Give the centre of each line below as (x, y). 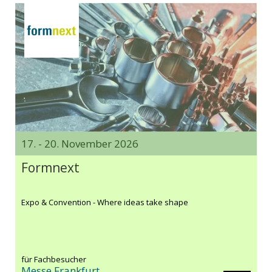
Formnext (50, 168)
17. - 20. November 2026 (80, 144)
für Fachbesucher (54, 260)
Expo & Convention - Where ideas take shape (105, 202)
